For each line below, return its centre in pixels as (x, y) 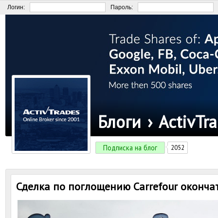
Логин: (16, 7)
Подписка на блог (130, 148)
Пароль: (122, 7)
